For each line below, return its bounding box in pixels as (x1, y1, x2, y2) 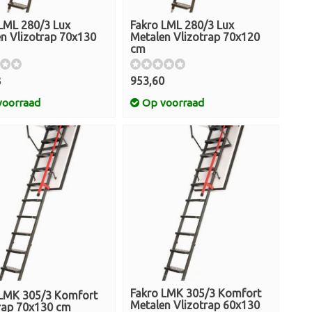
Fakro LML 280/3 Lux (130, 19, 234, 31)
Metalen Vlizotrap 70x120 (130, 31, 260, 43)
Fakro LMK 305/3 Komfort (130, 287, 261, 299)
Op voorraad (139, 97, 204, 109)
